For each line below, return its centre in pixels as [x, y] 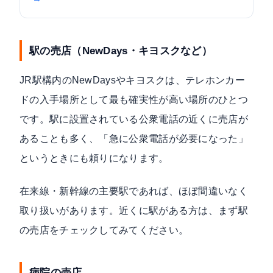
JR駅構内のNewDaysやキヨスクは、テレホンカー [132, 80]
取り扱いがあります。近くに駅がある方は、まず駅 [134, 210]
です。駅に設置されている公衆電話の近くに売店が [134, 119]
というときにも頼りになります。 [94, 158]
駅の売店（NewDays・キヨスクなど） [121, 50]
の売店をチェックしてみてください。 [104, 230]
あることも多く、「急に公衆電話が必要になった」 [134, 138]
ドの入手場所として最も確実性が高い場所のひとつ [134, 99]
